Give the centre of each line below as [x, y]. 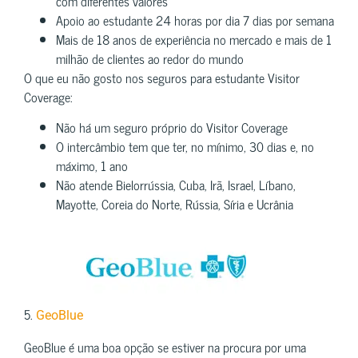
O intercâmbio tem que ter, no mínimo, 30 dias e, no [185, 147]
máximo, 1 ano [92, 166]
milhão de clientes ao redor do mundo [150, 58]
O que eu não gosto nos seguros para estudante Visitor [162, 77]
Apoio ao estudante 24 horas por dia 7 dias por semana [195, 20]
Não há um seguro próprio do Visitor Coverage [172, 127]
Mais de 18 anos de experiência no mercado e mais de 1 [194, 39]
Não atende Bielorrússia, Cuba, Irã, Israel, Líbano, [176, 185]
